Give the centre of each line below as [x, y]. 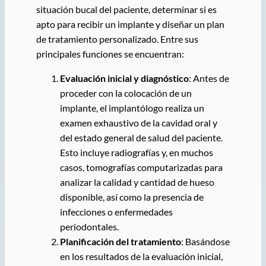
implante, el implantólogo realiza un [132, 108]
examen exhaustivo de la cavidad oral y [138, 123]
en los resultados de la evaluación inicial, [141, 256]
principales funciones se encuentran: [110, 54]
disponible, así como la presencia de [132, 197]
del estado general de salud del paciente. [141, 138]
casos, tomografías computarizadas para [141, 167]
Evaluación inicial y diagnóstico [124, 78]
